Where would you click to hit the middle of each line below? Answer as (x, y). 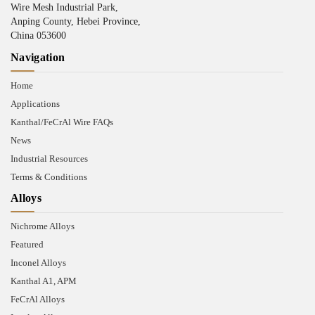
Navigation (38, 57)
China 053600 (38, 36)
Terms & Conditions (49, 177)
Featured (27, 244)
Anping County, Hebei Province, (76, 21)
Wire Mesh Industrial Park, (64, 7)
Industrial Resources (49, 159)
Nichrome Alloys (43, 226)
